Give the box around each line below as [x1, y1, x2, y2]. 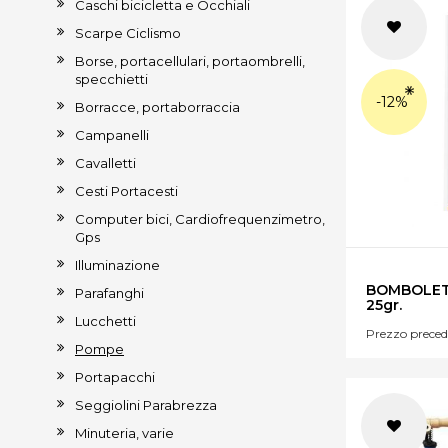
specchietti [75, 71, 148, 87]
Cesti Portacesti [75, 183, 178, 199]
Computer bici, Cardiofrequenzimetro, [75, 211, 325, 227]
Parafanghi [75, 285, 144, 301]
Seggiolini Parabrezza [75, 397, 217, 413]
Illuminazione [75, 257, 160, 273]
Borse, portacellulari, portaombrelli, [75, 53, 305, 69]
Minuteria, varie [75, 425, 174, 441]
